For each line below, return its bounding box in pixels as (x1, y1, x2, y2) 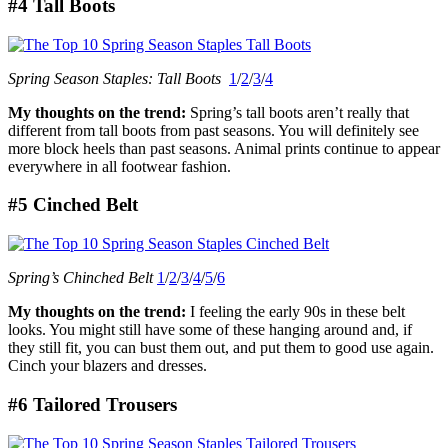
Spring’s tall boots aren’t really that (190, 103, 409, 121)
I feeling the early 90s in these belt (190, 303, 405, 321)
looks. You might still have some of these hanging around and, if (8, 321, 412, 339)
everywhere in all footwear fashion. (8, 157, 231, 175)
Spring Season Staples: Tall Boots (8, 69, 221, 87)
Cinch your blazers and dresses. (8, 357, 207, 375)
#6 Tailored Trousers (8, 393, 177, 415)
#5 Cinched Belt (8, 194, 138, 216)
